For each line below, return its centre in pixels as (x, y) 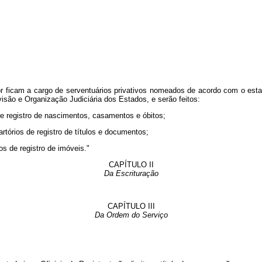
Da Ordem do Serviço (131, 215)
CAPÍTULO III (131, 206)
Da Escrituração (131, 174)
